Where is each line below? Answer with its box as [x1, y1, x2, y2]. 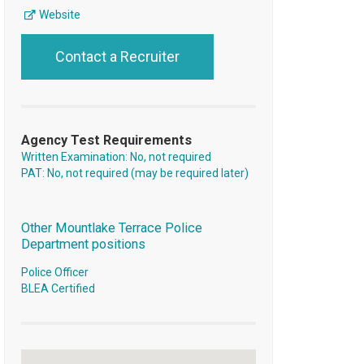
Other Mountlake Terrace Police [20, 220, 202, 236]
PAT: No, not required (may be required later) [20, 167, 249, 180]
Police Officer [20, 266, 89, 279]
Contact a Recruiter [54, 48, 180, 66]
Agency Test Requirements [20, 132, 192, 149]
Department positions [20, 236, 145, 253]
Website [36, 8, 80, 22]
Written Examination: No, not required [20, 150, 211, 164]
